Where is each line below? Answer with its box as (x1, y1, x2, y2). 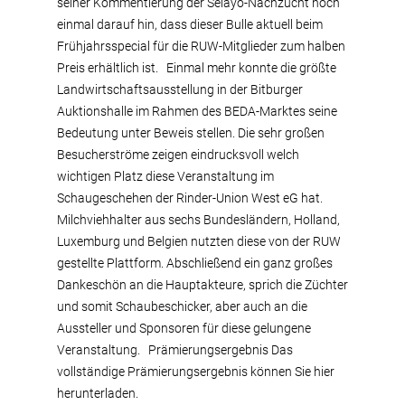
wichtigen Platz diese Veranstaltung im (57, 169, 274, 184)
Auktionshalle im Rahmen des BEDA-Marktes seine (57, 104, 337, 118)
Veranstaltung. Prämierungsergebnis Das (57, 343, 293, 357)
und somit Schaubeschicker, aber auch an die (57, 299, 307, 314)
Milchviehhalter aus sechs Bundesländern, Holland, (57, 212, 340, 227)
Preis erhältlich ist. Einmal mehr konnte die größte (57, 61, 336, 75)
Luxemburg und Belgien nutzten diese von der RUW (57, 234, 341, 249)
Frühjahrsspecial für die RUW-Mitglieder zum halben (57, 39, 345, 53)
